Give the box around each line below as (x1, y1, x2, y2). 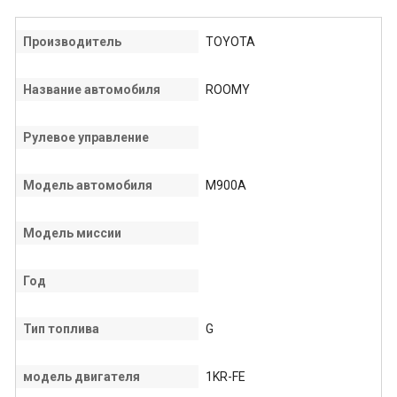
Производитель (23, 35, 121, 50)
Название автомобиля (23, 82, 160, 97)
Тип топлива (23, 322, 99, 337)
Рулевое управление (23, 130, 149, 145)
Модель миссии (23, 226, 121, 241)
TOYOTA (206, 35, 255, 50)
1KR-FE (206, 370, 245, 385)
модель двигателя (23, 370, 140, 385)
